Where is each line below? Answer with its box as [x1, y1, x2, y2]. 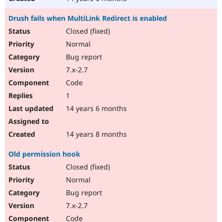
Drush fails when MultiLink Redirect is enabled [8, 13, 167, 23]
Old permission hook [8, 149, 80, 159]
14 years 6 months [64, 104, 127, 113]
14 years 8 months [64, 129, 127, 139]
